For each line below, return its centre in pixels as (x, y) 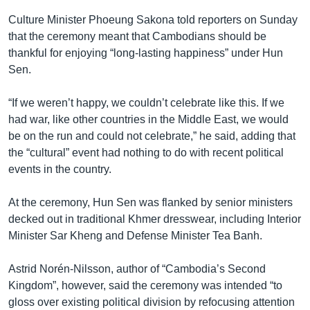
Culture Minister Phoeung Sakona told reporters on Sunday (153, 19)
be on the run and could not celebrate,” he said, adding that (152, 136)
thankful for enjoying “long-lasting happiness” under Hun (146, 53)
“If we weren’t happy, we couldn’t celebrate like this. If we (146, 102)
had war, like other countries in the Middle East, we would (148, 119)
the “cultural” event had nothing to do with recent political (146, 152)
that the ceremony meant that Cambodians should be (137, 36)
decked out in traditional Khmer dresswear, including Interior (155, 219)
